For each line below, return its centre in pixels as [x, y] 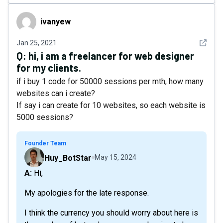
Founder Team [45, 143]
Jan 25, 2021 [37, 43]
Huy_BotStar [68, 158]
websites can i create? [56, 93]
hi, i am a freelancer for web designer [111, 56]
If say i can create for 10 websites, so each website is [111, 105]
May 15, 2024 [115, 157]
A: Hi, [37, 173]
